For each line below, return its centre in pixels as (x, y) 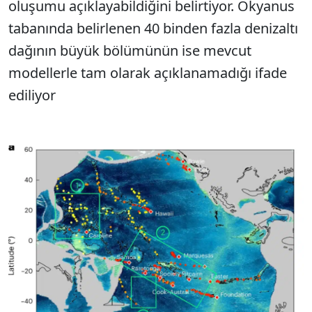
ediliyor (32, 95)
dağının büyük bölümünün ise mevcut (130, 50)
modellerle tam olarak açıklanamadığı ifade (148, 73)
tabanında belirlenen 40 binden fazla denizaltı (153, 28)
